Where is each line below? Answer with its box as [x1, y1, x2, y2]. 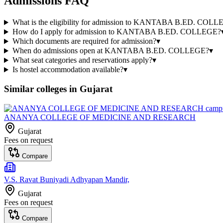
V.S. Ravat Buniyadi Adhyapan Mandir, [4, 175, 129, 184]
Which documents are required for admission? [12, 37, 156, 46]
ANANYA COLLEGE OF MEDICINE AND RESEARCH [4, 112, 196, 121]
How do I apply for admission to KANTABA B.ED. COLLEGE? [12, 27, 221, 36]
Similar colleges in [4, 84, 80, 95]
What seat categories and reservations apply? [12, 56, 152, 65]
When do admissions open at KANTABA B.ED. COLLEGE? [12, 46, 209, 55]
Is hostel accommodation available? [12, 65, 123, 74]
